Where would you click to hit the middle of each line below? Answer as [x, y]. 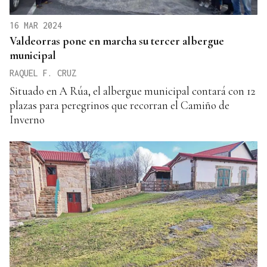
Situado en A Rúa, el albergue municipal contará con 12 [133, 91]
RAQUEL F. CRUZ [43, 73]
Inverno [27, 119]
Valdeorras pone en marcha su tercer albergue [117, 41]
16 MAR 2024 [36, 25]
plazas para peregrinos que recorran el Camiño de [119, 105]
